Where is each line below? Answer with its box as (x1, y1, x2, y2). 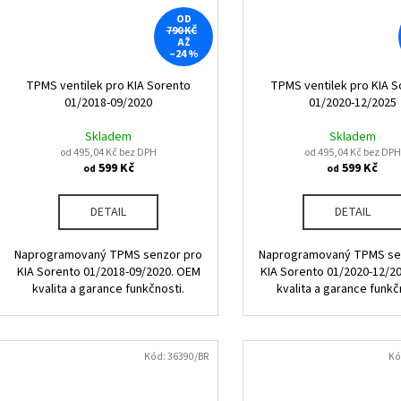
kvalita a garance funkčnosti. (32, 280, 185, 299)
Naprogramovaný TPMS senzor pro (14, 246, 203, 265)
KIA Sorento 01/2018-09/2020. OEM (16, 263, 200, 282)
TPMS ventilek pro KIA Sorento (26, 77, 192, 96)
